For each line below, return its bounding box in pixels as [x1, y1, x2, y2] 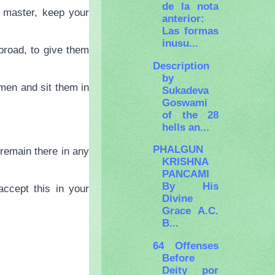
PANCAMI [162, 168, 210, 180]
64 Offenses [153, 239, 219, 252]
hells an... [162, 120, 210, 133]
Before [162, 251, 195, 264]
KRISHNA [162, 155, 209, 168]
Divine [162, 192, 193, 205]
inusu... [162, 37, 199, 50]
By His [162, 180, 219, 193]
